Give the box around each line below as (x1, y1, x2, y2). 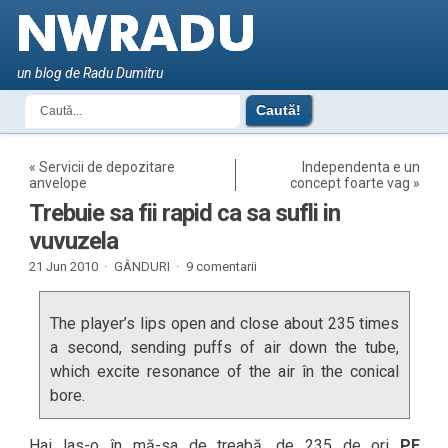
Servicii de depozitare (39, 159, 176, 175)
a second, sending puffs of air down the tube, (50, 338, 400, 357)
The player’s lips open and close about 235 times (50, 314, 400, 333)
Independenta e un (302, 159, 421, 175)
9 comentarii (186, 259, 258, 274)
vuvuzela (29, 227, 119, 255)
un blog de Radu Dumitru (17, 65, 164, 81)
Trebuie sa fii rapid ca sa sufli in (29, 199, 341, 227)
